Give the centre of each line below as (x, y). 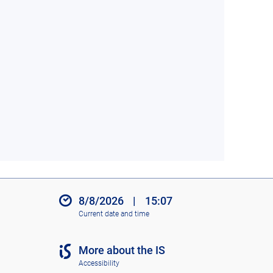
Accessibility (99, 263)
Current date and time (114, 214)
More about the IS (122, 250)
